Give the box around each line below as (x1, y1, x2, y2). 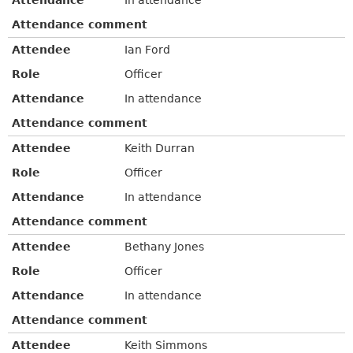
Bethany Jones (124, 240, 205, 253)
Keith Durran (124, 141, 195, 154)
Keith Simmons (124, 338, 208, 351)
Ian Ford (124, 43, 171, 56)
